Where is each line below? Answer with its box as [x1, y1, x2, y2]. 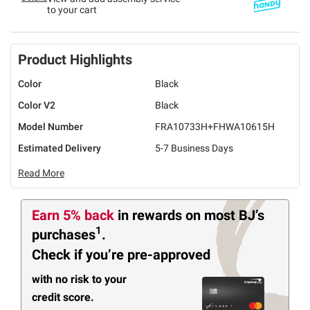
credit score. [32, 290, 94, 304]
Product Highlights [18, 51, 132, 68]
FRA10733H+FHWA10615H [155, 120, 275, 132]
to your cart [47, 3, 97, 15]
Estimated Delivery [18, 142, 101, 154]
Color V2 [18, 99, 55, 111]
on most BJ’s [185, 206, 264, 224]
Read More [18, 167, 64, 179]
